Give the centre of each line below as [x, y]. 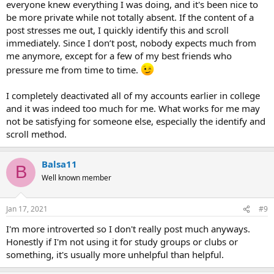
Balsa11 [59, 164]
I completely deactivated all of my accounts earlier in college [133, 95]
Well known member [76, 177]
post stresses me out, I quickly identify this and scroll [117, 30]
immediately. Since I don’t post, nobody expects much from [131, 43]
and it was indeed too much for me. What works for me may [133, 108]
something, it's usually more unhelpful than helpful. [115, 254]
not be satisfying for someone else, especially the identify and [136, 121]
